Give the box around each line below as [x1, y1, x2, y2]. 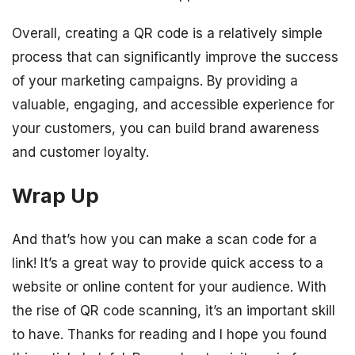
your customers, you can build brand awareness [12, 120, 319, 136]
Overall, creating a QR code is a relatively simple [12, 25, 323, 41]
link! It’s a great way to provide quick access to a [12, 255, 323, 272]
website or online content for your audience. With [12, 279, 326, 296]
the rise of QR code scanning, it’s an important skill [12, 303, 335, 319]
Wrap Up [12, 183, 99, 208]
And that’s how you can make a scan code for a [12, 231, 317, 248]
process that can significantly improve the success [12, 49, 338, 65]
